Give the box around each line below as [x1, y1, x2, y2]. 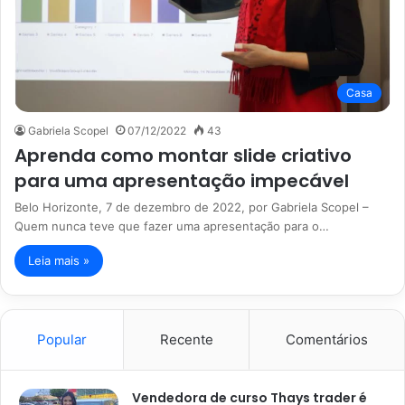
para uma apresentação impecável [14, 167, 349, 193]
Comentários [286, 330, 369, 348]
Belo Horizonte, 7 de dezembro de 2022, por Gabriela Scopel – [14, 199, 369, 214]
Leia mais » [28, 252, 89, 268]
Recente [159, 330, 213, 348]
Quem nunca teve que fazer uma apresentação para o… [14, 218, 329, 233]
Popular [36, 330, 87, 348]
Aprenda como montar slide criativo [14, 142, 352, 168]
